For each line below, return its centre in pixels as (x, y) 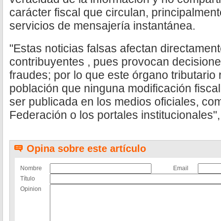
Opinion (31, 189)
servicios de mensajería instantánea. (102, 26)
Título (28, 179)
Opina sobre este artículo (86, 148)
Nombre (31, 168)
